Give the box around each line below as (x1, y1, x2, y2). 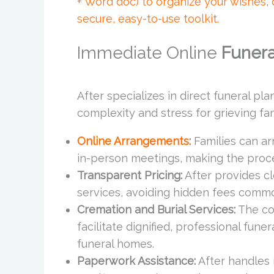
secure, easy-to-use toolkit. (77, 12, 219, 25)
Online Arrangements (77, 134, 189, 147)
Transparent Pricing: (77, 168, 182, 182)
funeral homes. (77, 237, 154, 250)
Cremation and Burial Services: (77, 202, 235, 216)
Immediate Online (77, 42, 221, 63)
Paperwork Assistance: (77, 254, 196, 267)
